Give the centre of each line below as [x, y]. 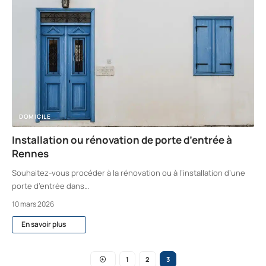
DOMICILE [35, 117]
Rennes [30, 154]
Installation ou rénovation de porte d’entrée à [122, 140]
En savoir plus [44, 224]
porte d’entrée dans [48, 186]
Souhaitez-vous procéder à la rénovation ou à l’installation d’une [129, 173]
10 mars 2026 [33, 204]
